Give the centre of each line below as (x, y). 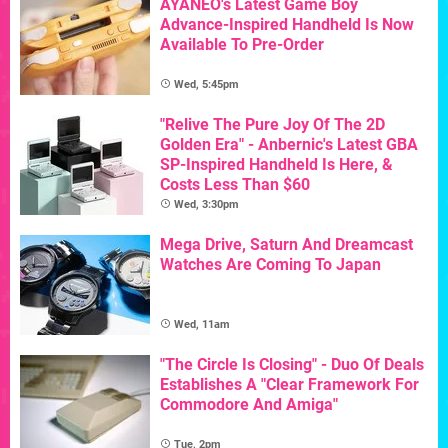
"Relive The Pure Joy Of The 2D (272, 124)
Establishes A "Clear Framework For (289, 384)
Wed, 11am (202, 324)
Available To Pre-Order (242, 44)
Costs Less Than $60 (235, 184)
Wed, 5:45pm (206, 84)
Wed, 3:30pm (206, 204)
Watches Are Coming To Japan (270, 264)
